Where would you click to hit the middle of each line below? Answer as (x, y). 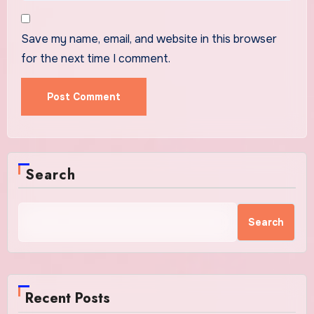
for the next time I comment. (95, 58)
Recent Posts (67, 299)
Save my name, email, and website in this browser (149, 39)
